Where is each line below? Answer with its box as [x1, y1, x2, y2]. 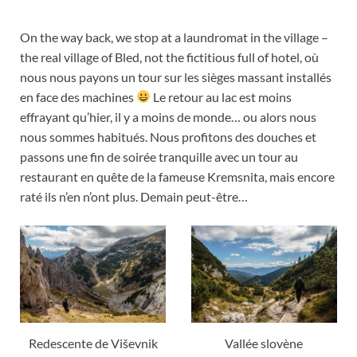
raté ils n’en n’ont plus [20, 188, 135, 204]
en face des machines [20, 88, 136, 104]
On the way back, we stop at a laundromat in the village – [20, 29, 328, 45]
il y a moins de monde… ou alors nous [115, 108, 316, 124]
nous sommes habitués [20, 128, 145, 144]
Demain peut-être [140, 188, 238, 204]
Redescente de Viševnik [28, 335, 158, 351]
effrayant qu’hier [20, 108, 110, 124]
